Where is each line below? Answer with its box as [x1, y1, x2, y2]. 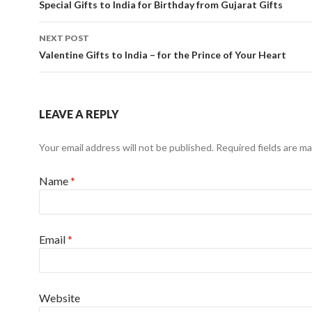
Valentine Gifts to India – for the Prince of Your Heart [39, 48, 286, 61]
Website [39, 290, 80, 304]
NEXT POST [39, 32, 89, 43]
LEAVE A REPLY [39, 107, 119, 120]
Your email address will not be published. [39, 141, 214, 153]
